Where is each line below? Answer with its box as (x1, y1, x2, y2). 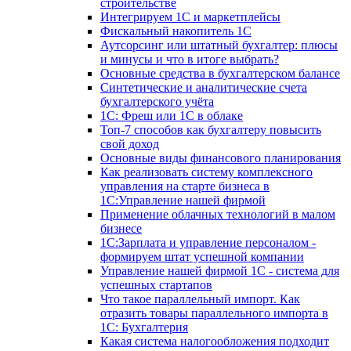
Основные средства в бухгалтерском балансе (100, 66, 340, 80)
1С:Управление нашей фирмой (100, 193, 266, 207)
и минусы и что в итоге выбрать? (100, 52, 279, 66)
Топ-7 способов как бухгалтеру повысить (100, 122, 321, 136)
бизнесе (100, 221, 142, 235)
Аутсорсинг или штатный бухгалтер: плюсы (100, 38, 338, 52)
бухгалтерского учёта (100, 94, 214, 108)
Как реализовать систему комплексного (100, 165, 313, 179)
